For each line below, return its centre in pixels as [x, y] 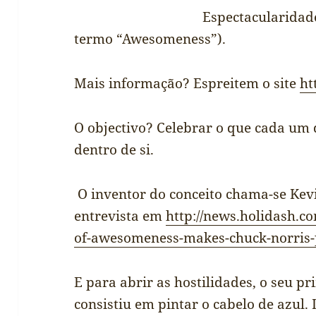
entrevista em [120, 216]
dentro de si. [114, 150]
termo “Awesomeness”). [150, 39]
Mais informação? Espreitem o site [187, 84]
